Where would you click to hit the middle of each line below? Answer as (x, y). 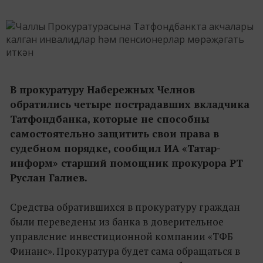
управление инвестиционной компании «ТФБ (122, 236)
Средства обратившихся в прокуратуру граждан (125, 207)
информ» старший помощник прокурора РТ (127, 163)
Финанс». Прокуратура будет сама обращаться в (125, 251)
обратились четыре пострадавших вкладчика (130, 104)
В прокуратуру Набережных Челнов (102, 89)
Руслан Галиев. (49, 177)
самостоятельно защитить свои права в (114, 133)
